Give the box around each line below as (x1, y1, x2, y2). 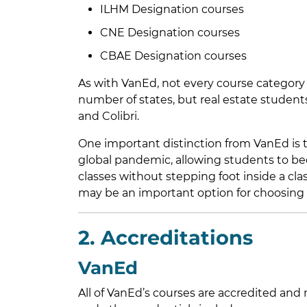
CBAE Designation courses (100, 49, 247, 63)
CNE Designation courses (100, 26, 240, 40)
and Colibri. (78, 110, 139, 123)
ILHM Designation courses (100, 3, 244, 16)
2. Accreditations (78, 225, 253, 250)
